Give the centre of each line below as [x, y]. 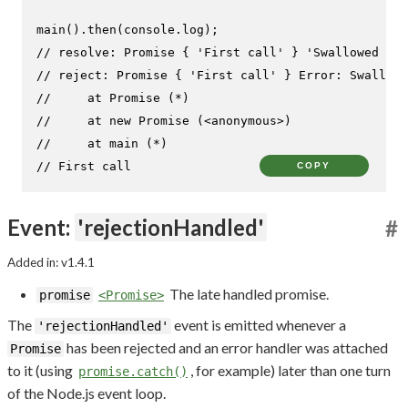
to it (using [41, 371]
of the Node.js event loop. [87, 393]
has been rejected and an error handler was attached [226, 348]
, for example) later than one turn [291, 371]
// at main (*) [102, 143]
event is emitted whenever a [259, 325]
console [149, 29]
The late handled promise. [248, 293]
